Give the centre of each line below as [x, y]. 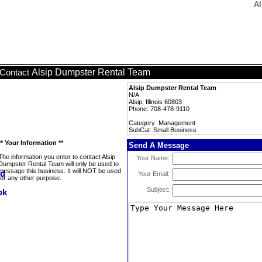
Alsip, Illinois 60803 [155, 102]
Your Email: [154, 174]
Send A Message [159, 145]
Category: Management [162, 123]
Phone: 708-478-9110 [159, 109]
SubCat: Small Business [163, 130]
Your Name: [153, 158]
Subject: [158, 189]
